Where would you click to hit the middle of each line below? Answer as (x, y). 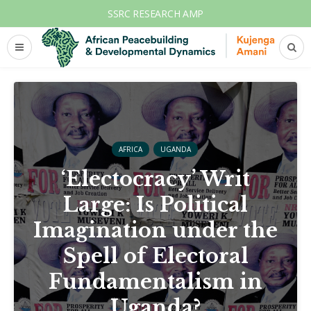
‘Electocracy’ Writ (155, 179)
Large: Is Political (155, 205)
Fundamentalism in (155, 282)
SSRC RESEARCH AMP (155, 14)
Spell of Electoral (155, 256)
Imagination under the (155, 230)
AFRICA (130, 149)
